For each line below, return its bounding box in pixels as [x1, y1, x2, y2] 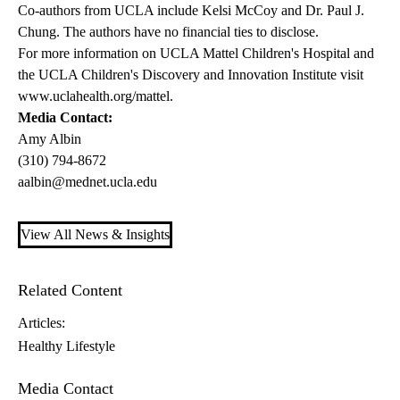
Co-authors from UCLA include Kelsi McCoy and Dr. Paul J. [18, 3, 364, 19]
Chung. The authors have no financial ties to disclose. [18, 24, 319, 40]
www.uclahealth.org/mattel [18, 88, 170, 104]
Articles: [18, 315, 65, 331]
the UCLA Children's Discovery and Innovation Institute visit [18, 67, 363, 83]
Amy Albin [18, 131, 81, 147]
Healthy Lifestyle [18, 338, 115, 354]
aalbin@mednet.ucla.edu [18, 174, 157, 190]
